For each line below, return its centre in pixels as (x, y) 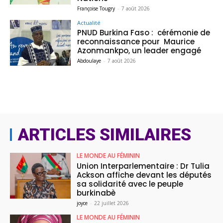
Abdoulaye (89, 61)
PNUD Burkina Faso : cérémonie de (144, 33)
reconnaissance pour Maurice (136, 42)
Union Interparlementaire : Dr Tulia (143, 166)
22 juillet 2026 (112, 203)
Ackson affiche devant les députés (144, 175)
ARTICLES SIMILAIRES (105, 134)
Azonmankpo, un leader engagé (139, 51)
